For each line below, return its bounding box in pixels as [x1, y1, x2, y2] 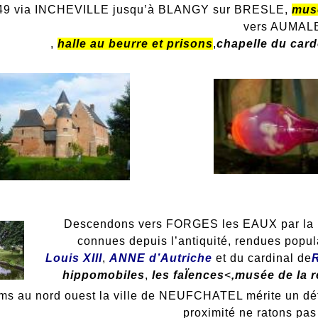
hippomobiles [62, 269, 145, 282]
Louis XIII [45, 252, 102, 265]
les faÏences [152, 269, 224, 282]
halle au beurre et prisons [57, 38, 213, 50]
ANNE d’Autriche [109, 252, 212, 265]
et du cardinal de [212, 252, 312, 265]
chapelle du [216, 38, 287, 50]
